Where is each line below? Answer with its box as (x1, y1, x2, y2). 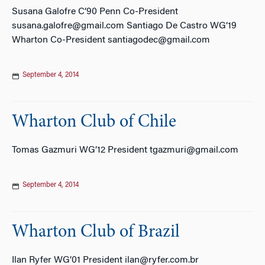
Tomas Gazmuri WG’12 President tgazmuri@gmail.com (12, 146, 238, 155)
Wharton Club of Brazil (12, 224, 180, 241)
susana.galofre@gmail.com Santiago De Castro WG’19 (12, 21, 237, 31)
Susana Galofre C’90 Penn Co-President (12, 7, 178, 17)
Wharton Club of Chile (12, 114, 176, 131)
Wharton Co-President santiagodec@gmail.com (12, 35, 210, 45)
